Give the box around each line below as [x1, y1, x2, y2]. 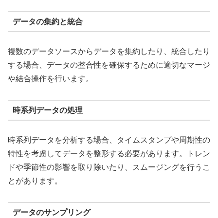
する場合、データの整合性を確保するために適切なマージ [8, 61, 210, 70]
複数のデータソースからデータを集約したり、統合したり [8, 47, 210, 56]
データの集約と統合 [12, 17, 83, 26]
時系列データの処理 [12, 106, 83, 114]
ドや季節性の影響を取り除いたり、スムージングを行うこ [8, 163, 210, 172]
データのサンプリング [12, 208, 91, 217]
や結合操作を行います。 [8, 74, 93, 83]
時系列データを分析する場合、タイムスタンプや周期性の [8, 136, 210, 145]
